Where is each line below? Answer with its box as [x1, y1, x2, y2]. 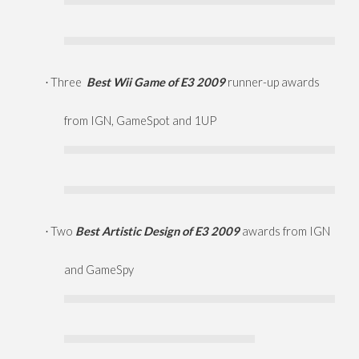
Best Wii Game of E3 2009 [87, 75, 228, 90]
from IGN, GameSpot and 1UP [64, 114, 216, 128]
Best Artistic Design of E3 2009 [75, 224, 242, 239]
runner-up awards [228, 75, 320, 90]
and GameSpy [64, 263, 134, 277]
